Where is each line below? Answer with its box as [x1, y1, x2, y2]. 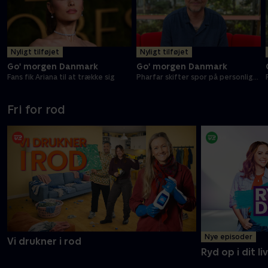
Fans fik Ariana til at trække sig [7, 72, 115, 81]
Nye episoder [205, 233, 252, 242]
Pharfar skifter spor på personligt [136, 72, 257, 81]
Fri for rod [7, 102, 65, 117]
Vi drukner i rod [7, 236, 81, 248]
